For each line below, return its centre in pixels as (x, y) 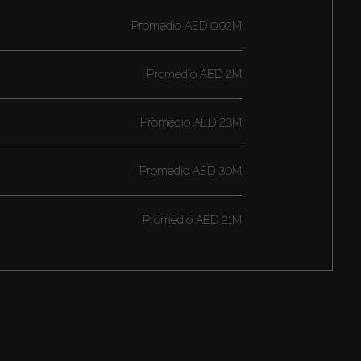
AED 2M (219, 75)
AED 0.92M (211, 26)
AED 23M (216, 123)
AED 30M (215, 171)
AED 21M (217, 220)
